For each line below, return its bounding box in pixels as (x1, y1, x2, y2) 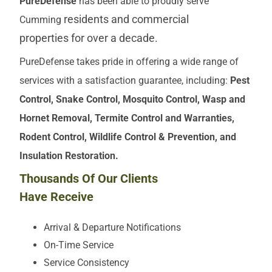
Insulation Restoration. (19, 149, 121, 161)
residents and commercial (64, 13, 189, 25)
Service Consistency (44, 256, 129, 268)
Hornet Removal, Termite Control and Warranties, (19, 112, 234, 124)
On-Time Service (44, 239, 114, 251)
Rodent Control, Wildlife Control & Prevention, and (19, 131, 236, 143)
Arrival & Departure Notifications (44, 221, 181, 233)
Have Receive (19, 189, 93, 204)
